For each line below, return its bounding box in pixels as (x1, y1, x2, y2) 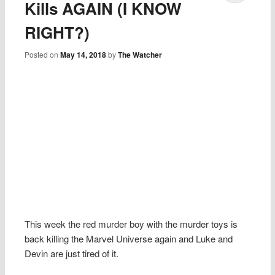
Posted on (25, 49, 61, 60)
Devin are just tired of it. (25, 246, 119, 260)
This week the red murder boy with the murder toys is (25, 217, 238, 230)
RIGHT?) (25, 21, 90, 44)
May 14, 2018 (60, 49, 107, 61)
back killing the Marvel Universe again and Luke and (25, 231, 233, 245)
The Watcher (118, 49, 163, 61)
